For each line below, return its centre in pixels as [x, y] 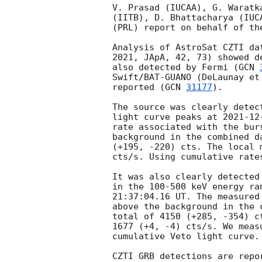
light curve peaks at [168, 117]
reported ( [139, 87]
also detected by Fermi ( [175, 68]
